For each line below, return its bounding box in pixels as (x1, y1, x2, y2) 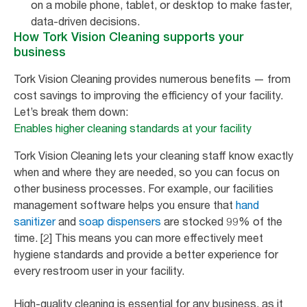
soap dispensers (79, 214, 161, 228)
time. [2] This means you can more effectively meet (14, 230, 263, 245)
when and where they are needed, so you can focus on (14, 164, 280, 179)
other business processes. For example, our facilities (14, 181, 273, 195)
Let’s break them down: (14, 104, 128, 119)
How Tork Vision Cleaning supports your (14, 29, 243, 44)
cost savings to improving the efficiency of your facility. (14, 88, 283, 102)
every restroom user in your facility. (14, 263, 187, 278)
